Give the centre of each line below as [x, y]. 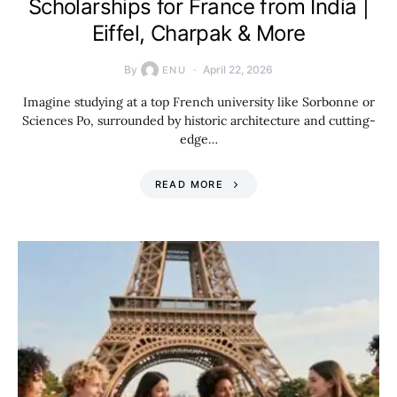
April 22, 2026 [238, 70]
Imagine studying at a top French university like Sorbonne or [198, 102]
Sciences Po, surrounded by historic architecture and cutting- [198, 121]
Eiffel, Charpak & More [198, 33]
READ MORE [189, 184]
